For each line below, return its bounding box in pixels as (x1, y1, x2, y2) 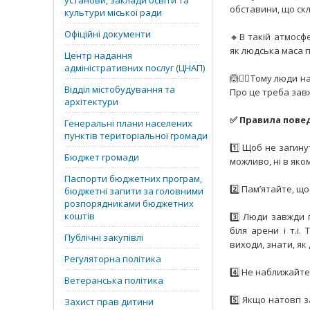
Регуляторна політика (64, 253, 161, 265)
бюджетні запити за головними (64, 185, 203, 197)
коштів (64, 210, 95, 222)
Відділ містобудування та (64, 83, 175, 95)
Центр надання (64, 49, 132, 62)
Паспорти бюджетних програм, (64, 172, 202, 185)
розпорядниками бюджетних (64, 197, 194, 210)
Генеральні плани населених (64, 117, 192, 129)
